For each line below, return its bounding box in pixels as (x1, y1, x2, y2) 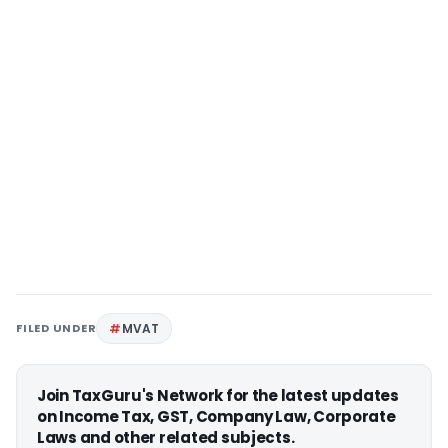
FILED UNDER (16, 319, 97, 336)
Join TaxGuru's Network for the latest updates (37, 384, 399, 406)
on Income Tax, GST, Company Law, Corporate (37, 405, 396, 427)
